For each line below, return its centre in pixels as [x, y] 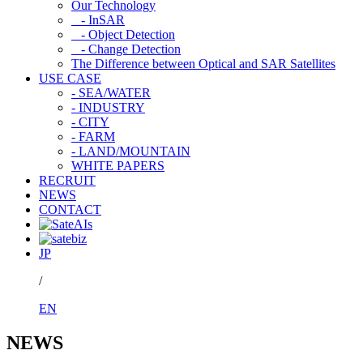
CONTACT [70, 209]
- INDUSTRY [108, 107]
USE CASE [70, 78]
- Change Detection [126, 49]
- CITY [90, 122]
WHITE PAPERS [118, 166]
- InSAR [98, 20]
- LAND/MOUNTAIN [131, 151]
